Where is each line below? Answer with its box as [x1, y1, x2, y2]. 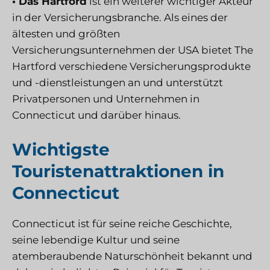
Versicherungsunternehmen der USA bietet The [12, 43, 253, 56]
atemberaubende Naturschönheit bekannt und [12, 250, 253, 263]
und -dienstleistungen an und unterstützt [12, 76, 223, 89]
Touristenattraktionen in [12, 161, 224, 182]
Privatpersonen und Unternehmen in [12, 92, 199, 105]
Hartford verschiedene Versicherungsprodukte [12, 60, 251, 72]
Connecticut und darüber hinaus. [12, 108, 181, 121]
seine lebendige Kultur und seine [12, 234, 180, 246]
